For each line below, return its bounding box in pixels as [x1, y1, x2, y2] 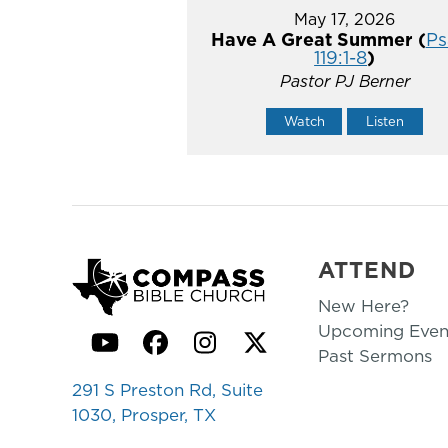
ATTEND [318, 253, 416, 285]
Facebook [153, 336, 275, 372]
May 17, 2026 [294, 7, 396, 30]
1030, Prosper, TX [72, 402, 216, 427]
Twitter [253, 336, 342, 372]
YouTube [103, 336, 211, 372]
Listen [366, 111, 405, 130]
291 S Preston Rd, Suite [72, 377, 263, 402]
